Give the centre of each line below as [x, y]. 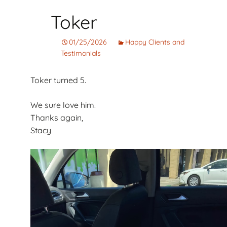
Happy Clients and [155, 42]
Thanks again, [57, 118]
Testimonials [81, 53]
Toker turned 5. [58, 80]
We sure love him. [63, 105]
